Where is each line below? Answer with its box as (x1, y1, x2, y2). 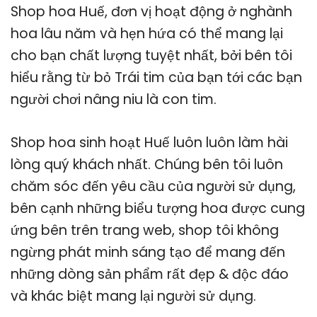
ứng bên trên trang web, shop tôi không (11, 220, 279, 240)
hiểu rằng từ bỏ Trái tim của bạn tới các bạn (11, 67, 302, 87)
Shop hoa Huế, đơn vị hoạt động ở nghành (11, 1, 292, 21)
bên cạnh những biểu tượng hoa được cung (11, 198, 305, 218)
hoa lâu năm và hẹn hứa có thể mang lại (11, 23, 283, 43)
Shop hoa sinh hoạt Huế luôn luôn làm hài (11, 132, 288, 152)
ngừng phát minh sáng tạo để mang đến (11, 242, 285, 262)
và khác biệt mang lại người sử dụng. (11, 286, 256, 306)
